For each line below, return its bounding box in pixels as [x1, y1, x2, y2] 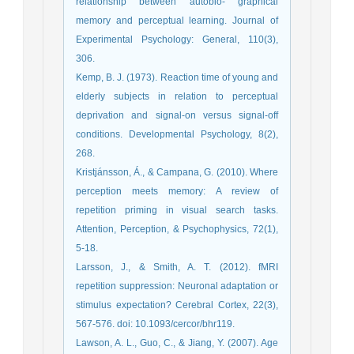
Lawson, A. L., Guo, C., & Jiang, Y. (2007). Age [76, 337, 278, 348]
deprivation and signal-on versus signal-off [76, 109, 278, 121]
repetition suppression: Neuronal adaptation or [76, 280, 278, 292]
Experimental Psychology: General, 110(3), [76, 33, 278, 45]
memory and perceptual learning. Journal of [76, 14, 278, 26]
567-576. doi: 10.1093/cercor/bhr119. [76, 318, 235, 330]
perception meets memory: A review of [76, 185, 278, 197]
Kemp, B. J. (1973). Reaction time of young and [76, 71, 278, 83]
